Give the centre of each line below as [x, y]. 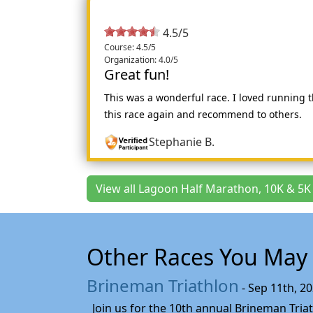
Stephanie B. [182, 141]
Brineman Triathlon [163, 285]
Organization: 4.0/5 [141, 59]
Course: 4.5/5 [130, 47]
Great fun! [137, 74]
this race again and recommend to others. [203, 114]
